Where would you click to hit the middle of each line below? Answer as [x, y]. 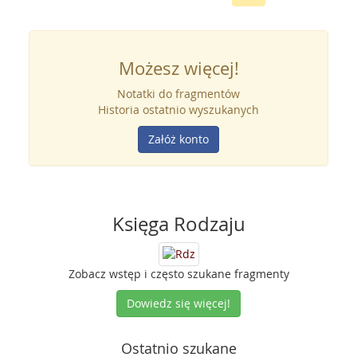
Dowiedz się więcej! [178, 303]
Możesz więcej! [178, 68]
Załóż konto [178, 139]
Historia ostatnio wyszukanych [178, 110]
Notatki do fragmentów [178, 94]
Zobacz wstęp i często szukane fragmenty [178, 274]
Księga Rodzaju [178, 224]
